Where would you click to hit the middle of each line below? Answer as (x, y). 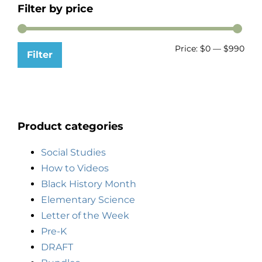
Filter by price (55, 9)
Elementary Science (88, 200)
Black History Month (89, 184)
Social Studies (73, 153)
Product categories (70, 127)
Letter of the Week (85, 216)
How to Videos (75, 168)
